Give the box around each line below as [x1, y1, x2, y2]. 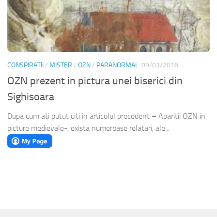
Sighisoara [7, 91, 54, 104]
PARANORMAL [96, 61, 139, 70]
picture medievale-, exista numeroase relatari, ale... [7, 124, 170, 133]
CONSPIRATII [7, 61, 44, 70]
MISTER [49, 61, 72, 70]
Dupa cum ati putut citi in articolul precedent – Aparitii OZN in [7, 111, 205, 121]
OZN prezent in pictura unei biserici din [7, 75, 183, 88]
